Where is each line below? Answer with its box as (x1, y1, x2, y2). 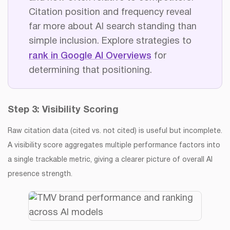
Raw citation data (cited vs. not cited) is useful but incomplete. (8, 127, 222, 135)
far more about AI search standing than (29, 22, 197, 31)
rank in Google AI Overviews (29, 51, 151, 60)
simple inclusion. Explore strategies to (29, 36, 191, 46)
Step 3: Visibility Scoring (8, 105, 119, 114)
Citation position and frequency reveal (29, 8, 191, 17)
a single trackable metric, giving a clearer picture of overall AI (8, 156, 213, 163)
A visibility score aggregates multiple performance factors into (8, 142, 220, 149)
